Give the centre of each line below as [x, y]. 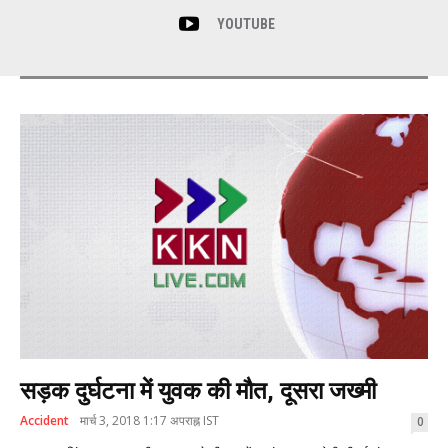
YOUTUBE [245, 24]
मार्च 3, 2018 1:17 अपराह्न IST [149, 420]
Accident [44, 420]
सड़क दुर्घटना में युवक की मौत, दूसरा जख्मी [198, 390]
